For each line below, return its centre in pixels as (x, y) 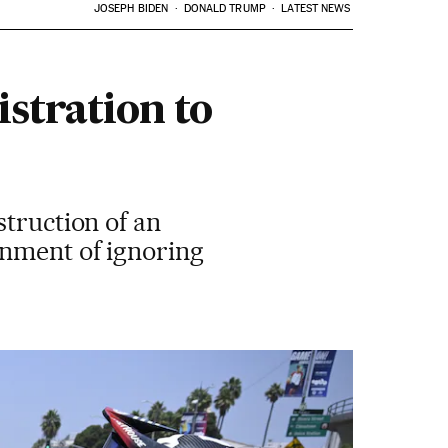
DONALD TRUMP (224, 8)
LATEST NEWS (316, 8)
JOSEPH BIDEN (131, 8)
